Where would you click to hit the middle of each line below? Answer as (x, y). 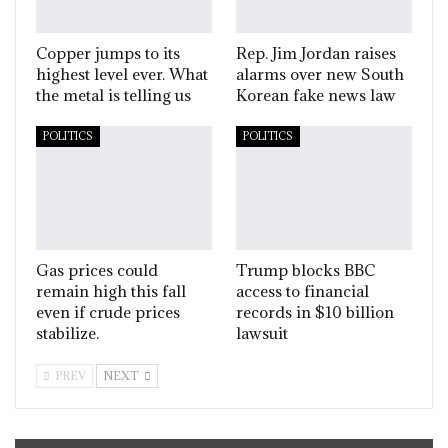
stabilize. (67, 332)
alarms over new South (320, 74)
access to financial (302, 290)
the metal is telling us (113, 95)
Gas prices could (97, 269)
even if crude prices (108, 311)
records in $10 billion (315, 311)
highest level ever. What (122, 74)
